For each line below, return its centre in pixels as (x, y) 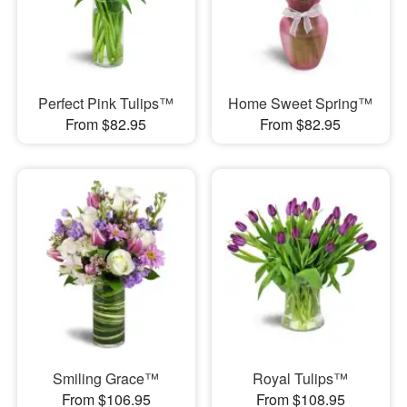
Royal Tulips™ (301, 379)
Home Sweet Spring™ (301, 103)
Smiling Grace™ (106, 379)
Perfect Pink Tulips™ (106, 103)
